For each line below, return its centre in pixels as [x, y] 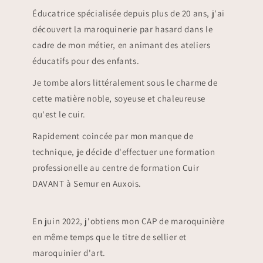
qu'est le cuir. [59, 114]
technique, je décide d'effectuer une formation [124, 151]
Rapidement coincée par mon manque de [113, 136]
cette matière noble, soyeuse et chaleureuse [119, 98]
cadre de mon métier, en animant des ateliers [122, 45]
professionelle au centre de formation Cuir [116, 167]
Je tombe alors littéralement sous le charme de [125, 82]
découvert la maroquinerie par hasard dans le [123, 29]
